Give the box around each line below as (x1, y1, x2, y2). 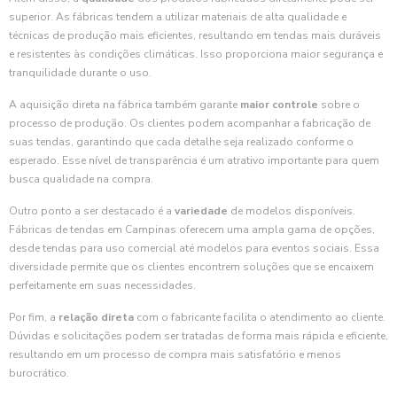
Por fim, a (9, 310, 58, 324)
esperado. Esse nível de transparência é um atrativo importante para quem (9, 153, 379, 167)
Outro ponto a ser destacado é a (9, 204, 175, 218)
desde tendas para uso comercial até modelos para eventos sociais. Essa (9, 241, 379, 255)
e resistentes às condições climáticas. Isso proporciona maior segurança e (9, 47, 383, 61)
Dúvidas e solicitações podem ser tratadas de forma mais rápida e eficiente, (9, 329, 388, 343)
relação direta (58, 310, 134, 324)
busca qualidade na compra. (9, 172, 153, 186)
